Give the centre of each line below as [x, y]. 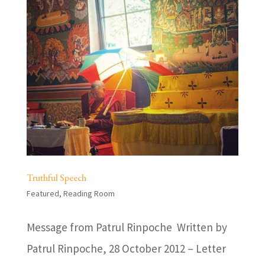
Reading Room [89, 194]
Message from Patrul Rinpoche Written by [127, 227]
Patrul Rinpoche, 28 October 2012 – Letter [126, 249]
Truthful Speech [56, 178]
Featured [43, 194]
